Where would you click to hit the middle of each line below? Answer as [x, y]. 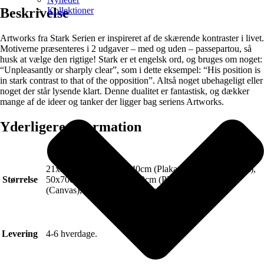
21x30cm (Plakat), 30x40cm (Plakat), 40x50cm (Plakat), [151, 169]
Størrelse [20, 179]
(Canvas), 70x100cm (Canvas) [103, 190]
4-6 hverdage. [72, 233]
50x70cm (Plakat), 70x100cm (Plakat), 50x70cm [136, 179]
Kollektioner [70, 10]
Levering [20, 233]
